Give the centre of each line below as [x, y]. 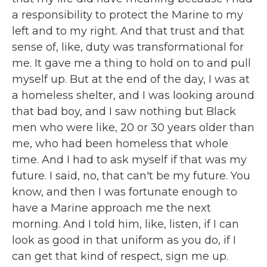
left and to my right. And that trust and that [128, 31]
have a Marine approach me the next [111, 208]
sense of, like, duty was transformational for [128, 47]
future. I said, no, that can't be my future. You [131, 176]
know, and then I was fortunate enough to [125, 192]
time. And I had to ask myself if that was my [129, 160]
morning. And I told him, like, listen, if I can [125, 224]
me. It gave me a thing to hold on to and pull [131, 63]
